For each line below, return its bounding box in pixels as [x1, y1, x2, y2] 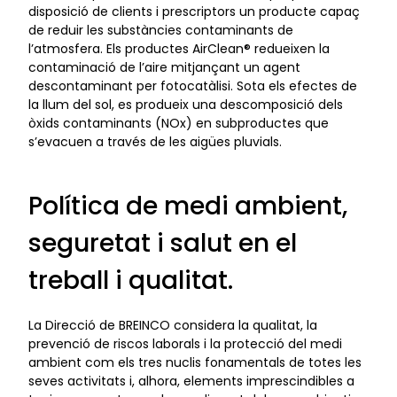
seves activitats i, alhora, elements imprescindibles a [28, 372, 354, 390]
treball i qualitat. [28, 263, 233, 299]
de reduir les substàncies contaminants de [28, 21, 293, 40]
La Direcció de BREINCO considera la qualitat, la [28, 316, 317, 334]
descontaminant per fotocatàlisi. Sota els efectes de [28, 77, 357, 96]
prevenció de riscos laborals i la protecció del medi [28, 335, 342, 353]
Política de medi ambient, [28, 189, 347, 224]
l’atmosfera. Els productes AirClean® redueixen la [28, 40, 330, 58]
